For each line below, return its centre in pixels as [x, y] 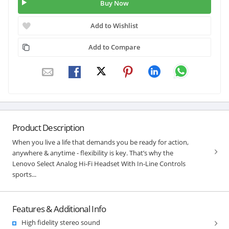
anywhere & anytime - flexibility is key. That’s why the [93, 153]
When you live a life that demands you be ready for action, [100, 142]
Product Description [48, 127]
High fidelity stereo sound [61, 222]
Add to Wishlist [114, 25]
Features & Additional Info [59, 209]
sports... [24, 174]
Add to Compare [114, 47]
